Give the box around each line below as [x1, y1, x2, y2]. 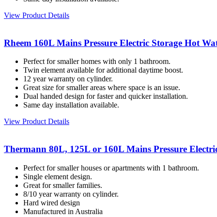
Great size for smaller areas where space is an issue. [23, 83, 180, 92]
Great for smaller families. [23, 181, 102, 189]
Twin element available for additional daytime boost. [23, 66, 183, 75]
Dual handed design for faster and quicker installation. [23, 92, 188, 101]
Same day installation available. [23, 101, 119, 109]
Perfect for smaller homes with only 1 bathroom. [23, 57, 170, 66]
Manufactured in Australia [23, 207, 103, 216]
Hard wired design [23, 198, 80, 207]
